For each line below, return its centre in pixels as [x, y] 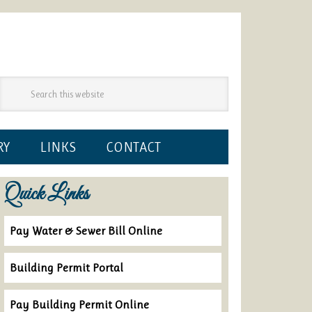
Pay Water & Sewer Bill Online [86, 231]
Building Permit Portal [67, 267]
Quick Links [46, 194]
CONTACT [133, 147]
